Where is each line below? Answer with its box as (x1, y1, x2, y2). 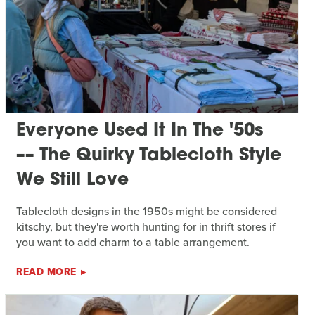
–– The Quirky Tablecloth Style (16, 147, 282, 165)
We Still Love (16, 172, 129, 190)
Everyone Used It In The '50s (16, 122, 264, 141)
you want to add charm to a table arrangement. (16, 234, 250, 251)
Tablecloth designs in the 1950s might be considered (16, 203, 278, 220)
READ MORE (16, 264, 77, 280)
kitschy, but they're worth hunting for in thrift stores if (16, 219, 276, 236)
